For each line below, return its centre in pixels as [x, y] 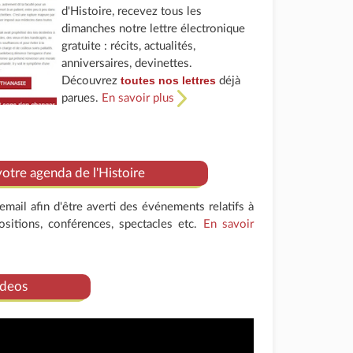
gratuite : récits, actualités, [129, 46]
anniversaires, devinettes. [127, 63]
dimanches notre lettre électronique [154, 29]
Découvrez [91, 81]
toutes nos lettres [169, 80]
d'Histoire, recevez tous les [132, 11]
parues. [82, 98]
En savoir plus [140, 98]
